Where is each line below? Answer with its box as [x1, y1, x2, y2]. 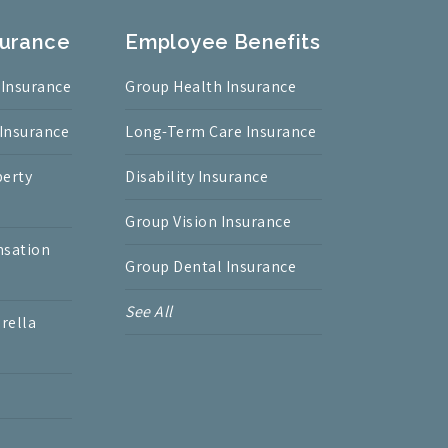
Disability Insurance [125, 166, 269, 188]
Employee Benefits [125, 30, 320, 55]
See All [125, 301, 173, 323]
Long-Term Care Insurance [125, 121, 317, 143]
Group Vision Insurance [125, 211, 292, 233]
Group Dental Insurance [125, 256, 297, 278]
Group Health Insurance [125, 76, 297, 98]
